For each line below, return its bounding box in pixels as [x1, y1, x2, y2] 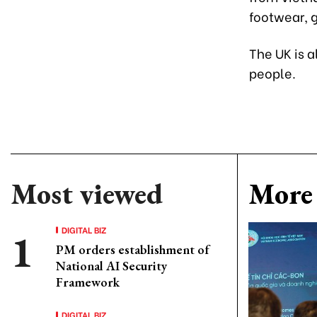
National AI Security [56, 258, 167, 274]
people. [249, 63, 296, 82]
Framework [56, 274, 120, 290]
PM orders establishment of [56, 241, 209, 258]
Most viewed [11, 175, 163, 212]
